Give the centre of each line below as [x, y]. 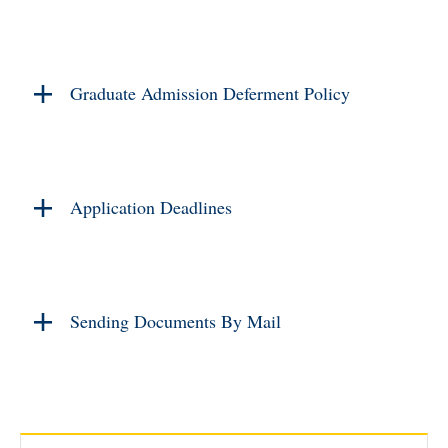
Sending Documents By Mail [175, 321]
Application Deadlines [151, 207]
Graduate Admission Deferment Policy [210, 93]
